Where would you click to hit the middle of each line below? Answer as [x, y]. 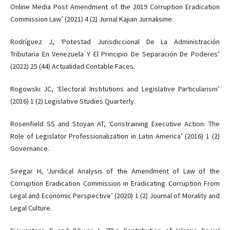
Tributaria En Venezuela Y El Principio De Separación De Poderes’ [115, 54]
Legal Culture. [31, 208]
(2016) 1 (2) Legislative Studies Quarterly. [73, 101]
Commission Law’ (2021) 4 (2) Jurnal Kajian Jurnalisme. [92, 19]
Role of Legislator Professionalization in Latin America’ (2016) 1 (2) [115, 136]
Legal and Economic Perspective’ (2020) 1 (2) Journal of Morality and [115, 195]
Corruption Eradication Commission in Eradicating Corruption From [115, 183]
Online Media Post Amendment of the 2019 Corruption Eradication [115, 6]
